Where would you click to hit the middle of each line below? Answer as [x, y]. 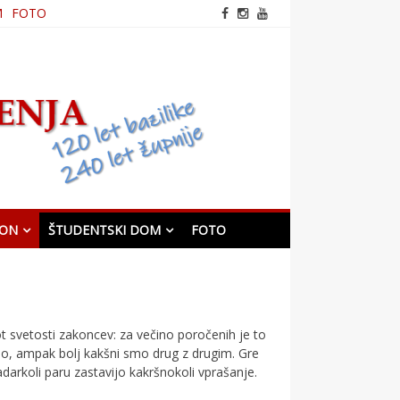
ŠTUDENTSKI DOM [105, 230]
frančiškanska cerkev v [290, 70]
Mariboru [252, 83]
